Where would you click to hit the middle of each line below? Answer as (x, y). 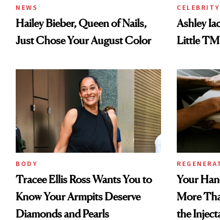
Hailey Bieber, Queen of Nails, (81, 23)
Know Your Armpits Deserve (78, 196)
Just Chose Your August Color (83, 41)
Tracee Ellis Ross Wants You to (84, 179)
